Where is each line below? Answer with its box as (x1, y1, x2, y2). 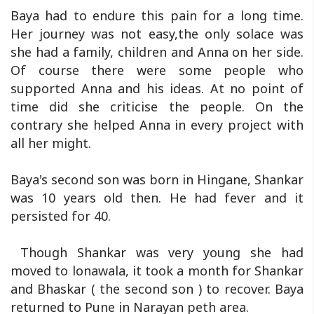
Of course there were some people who (11, 62, 303, 79)
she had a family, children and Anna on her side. (11, 43, 303, 61)
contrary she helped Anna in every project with (11, 116, 303, 134)
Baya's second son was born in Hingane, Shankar (11, 171, 303, 189)
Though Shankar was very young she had (11, 244, 303, 261)
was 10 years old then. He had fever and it (11, 189, 303, 207)
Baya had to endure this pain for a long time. (11, 7, 303, 25)
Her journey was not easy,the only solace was (11, 25, 303, 43)
